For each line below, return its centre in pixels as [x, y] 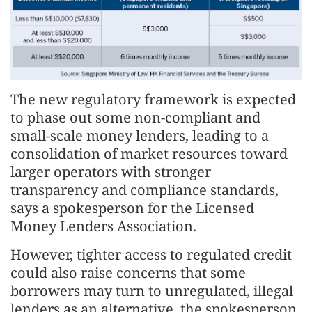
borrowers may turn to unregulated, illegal [152, 290]
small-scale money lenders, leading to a [140, 135]
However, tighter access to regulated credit [151, 254]
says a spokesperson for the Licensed [132, 208]
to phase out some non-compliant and [135, 117]
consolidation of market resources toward [149, 153]
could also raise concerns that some [128, 272]
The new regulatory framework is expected [153, 99]
